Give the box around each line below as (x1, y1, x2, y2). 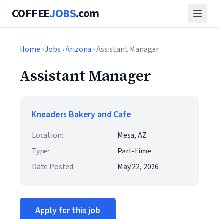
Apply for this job (35, 204, 100, 217)
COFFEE (12, 5, 50, 22)
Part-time (117, 146, 151, 156)
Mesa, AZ (117, 130, 147, 141)
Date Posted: (32, 161, 75, 172)
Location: (32, 130, 63, 141)
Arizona (66, 44, 91, 55)
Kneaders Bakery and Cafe (31, 109, 131, 121)
